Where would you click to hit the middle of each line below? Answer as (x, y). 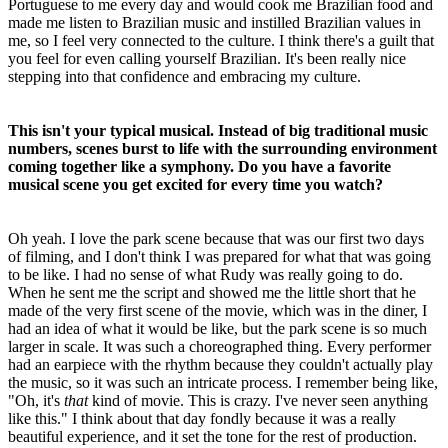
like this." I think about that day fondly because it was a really (202, 418)
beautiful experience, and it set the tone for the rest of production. (212, 436)
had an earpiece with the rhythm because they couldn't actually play (220, 364)
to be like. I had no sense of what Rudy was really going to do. (205, 274)
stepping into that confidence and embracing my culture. (184, 76)
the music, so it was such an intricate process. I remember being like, (223, 382)
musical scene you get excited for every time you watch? (195, 184)
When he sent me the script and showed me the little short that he (212, 292)
